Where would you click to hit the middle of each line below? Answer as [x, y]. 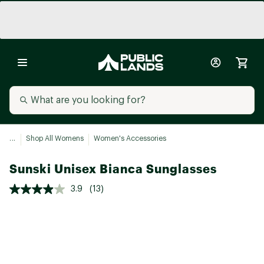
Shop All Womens [55, 138]
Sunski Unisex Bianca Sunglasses [113, 169]
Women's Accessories [130, 138]
